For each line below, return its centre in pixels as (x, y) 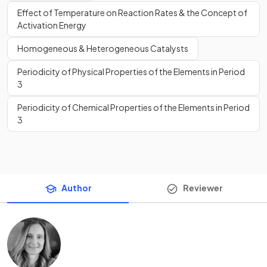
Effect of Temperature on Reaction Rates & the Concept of (132, 13)
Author (76, 188)
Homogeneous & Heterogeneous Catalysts (103, 48)
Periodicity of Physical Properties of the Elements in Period (131, 72)
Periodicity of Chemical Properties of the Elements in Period (133, 107)
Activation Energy (52, 25)
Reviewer (203, 188)
